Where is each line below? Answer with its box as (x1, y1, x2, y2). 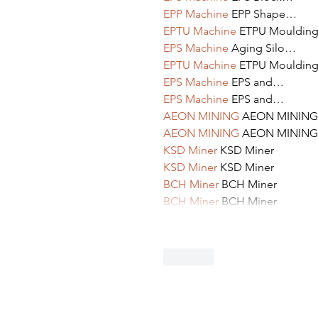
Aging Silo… (229, 41, 296, 55)
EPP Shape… (229, 7, 297, 21)
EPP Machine (163, 7, 229, 21)
